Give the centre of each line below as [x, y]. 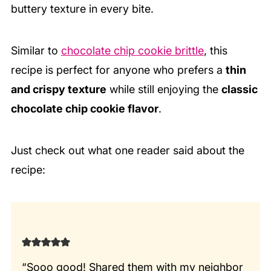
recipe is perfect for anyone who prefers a [118, 70]
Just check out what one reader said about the [127, 150]
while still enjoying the [164, 89]
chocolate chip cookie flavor [84, 108]
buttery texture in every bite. [82, 8]
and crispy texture [58, 89]
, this [215, 50]
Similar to [36, 50]
